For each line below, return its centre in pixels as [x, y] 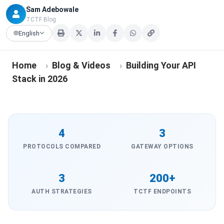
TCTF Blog [41, 19]
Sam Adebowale [52, 9]
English [29, 33]
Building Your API [161, 65]
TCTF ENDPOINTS [162, 191]
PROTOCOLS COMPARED [62, 146]
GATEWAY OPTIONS [162, 146]
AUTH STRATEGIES [62, 191]
